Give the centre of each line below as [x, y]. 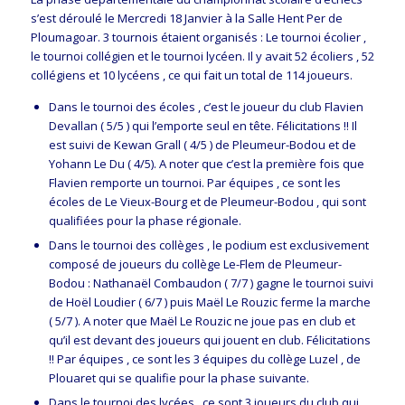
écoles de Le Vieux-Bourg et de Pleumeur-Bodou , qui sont [207, 202]
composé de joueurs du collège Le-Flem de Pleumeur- [195, 264]
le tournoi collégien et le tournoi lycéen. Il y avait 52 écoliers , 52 [202, 57]
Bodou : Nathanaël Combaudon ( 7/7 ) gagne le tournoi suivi [211, 283]
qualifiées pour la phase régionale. [145, 221]
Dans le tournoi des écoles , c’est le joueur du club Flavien [206, 107]
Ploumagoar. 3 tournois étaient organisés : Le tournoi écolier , [198, 38]
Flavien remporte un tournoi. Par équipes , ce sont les [194, 183]
